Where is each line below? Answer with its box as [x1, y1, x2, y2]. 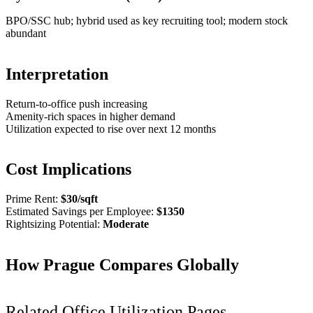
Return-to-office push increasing [6, 97, 147, 110]
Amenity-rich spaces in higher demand [6, 110, 175, 122]
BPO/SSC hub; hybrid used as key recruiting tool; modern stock [6, 14, 288, 27]
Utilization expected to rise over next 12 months [6, 122, 216, 135]
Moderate [103, 218, 149, 231]
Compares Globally [95, 256, 239, 275]
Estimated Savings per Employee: [6, 205, 154, 218]
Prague [43, 256, 95, 275]
